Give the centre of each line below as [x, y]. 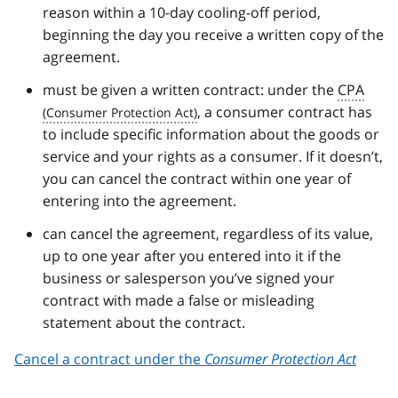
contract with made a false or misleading [179, 300]
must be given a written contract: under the [190, 89]
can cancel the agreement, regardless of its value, [208, 233]
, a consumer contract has [285, 111]
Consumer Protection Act [280, 358]
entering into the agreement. [139, 200]
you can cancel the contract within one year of [197, 178]
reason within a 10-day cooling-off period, [182, 12]
